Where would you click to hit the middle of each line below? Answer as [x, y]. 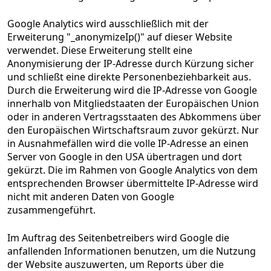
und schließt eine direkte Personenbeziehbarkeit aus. [129, 77]
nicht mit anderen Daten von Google [91, 197]
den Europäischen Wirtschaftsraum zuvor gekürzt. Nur [133, 130]
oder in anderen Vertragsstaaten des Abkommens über [134, 117]
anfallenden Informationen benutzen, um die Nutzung [132, 251]
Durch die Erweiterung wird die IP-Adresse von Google [132, 90]
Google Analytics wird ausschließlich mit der [108, 24]
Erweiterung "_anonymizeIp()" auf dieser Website [120, 37]
